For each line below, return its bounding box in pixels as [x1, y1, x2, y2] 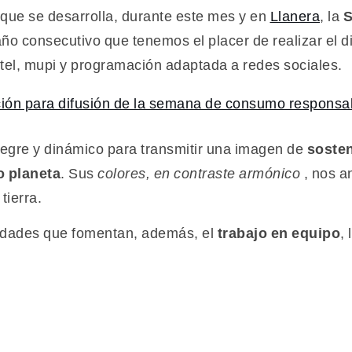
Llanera [269, 7, 320, 25]
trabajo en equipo [217, 224, 340, 243]
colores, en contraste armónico [97, 164, 300, 182]
